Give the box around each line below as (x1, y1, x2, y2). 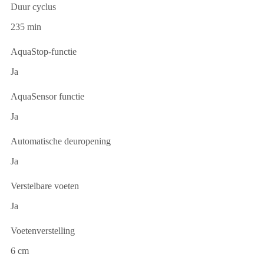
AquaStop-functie (11, 46, 77, 57)
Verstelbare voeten (11, 180, 79, 191)
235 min (11, 21, 41, 32)
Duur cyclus (11, 1, 56, 12)
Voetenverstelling (11, 225, 75, 236)
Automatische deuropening (11, 136, 111, 146)
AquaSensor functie (11, 91, 84, 101)
